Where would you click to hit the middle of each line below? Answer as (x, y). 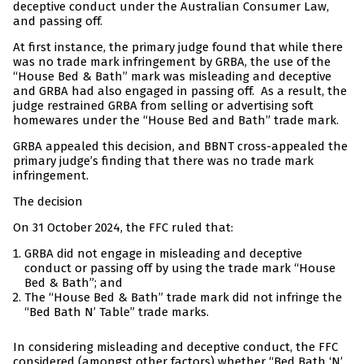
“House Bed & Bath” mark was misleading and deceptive (172, 77)
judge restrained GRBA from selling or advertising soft (163, 106)
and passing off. (58, 22)
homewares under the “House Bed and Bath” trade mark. (176, 121)
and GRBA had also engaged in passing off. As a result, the (180, 91)
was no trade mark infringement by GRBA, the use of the (172, 62)
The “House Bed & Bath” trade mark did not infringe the (183, 298)
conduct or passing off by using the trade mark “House (180, 269)
